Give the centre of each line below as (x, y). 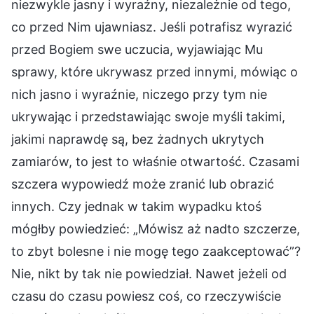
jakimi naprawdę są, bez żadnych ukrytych (138, 139)
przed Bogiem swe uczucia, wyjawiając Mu (137, 49)
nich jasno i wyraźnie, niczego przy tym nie (139, 94)
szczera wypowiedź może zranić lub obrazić (143, 184)
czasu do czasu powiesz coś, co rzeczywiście (146, 296)
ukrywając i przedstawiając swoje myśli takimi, (148, 116)
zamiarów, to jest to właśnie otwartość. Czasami (155, 161)
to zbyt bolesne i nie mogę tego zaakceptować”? (156, 251)
